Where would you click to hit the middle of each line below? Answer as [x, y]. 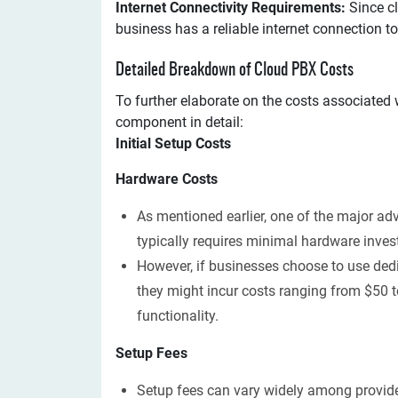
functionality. [178, 316]
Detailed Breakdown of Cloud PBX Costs [235, 71]
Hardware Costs [167, 179]
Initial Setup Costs [173, 143]
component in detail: [179, 122]
